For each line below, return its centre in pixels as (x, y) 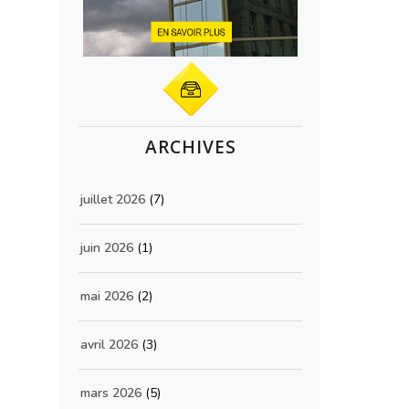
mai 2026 (107, 296)
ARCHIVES (190, 147)
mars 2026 (111, 393)
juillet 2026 (113, 199)
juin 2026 (107, 248)
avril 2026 (109, 345)
